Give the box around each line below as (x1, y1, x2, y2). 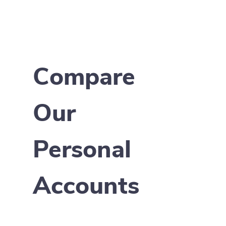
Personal (33, 139, 131, 163)
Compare (33, 67, 135, 91)
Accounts (33, 176, 139, 200)
